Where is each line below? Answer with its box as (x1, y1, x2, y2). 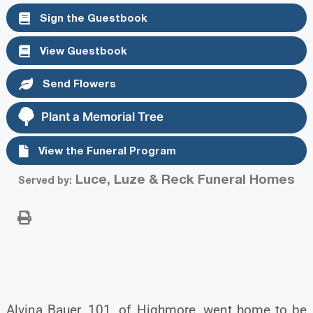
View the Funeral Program (35, 143, 176, 156)
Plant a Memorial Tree (41, 110, 163, 124)
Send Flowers (39, 77, 116, 90)
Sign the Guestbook (36, 11, 147, 24)
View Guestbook (36, 44, 127, 57)
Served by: (18, 173, 72, 186)
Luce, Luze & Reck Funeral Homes (72, 170, 295, 187)
